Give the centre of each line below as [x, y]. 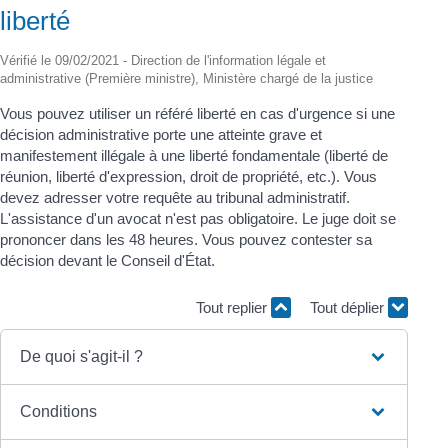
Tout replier [233, 307]
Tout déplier [349, 307]
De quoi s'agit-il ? [82, 356]
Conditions [59, 411]
